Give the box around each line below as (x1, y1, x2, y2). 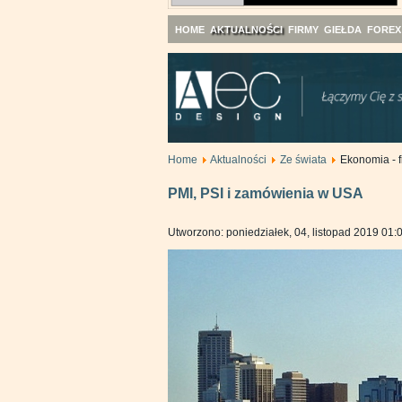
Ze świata (280, 153, 327, 166)
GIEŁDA (324, 24, 362, 35)
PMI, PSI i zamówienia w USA (168, 186, 363, 201)
